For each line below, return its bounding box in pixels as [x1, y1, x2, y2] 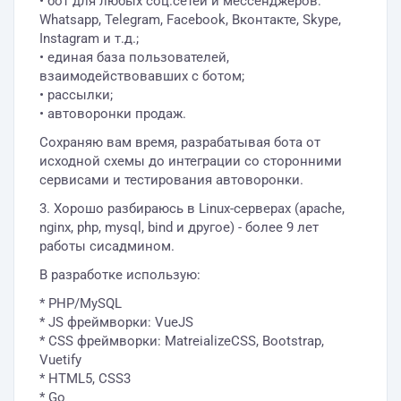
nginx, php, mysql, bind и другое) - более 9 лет [39, 219, 319, 235]
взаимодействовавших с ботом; [39, 68, 244, 84]
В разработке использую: [39, 267, 200, 283]
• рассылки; [39, 87, 113, 103]
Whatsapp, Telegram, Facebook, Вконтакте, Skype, [39, 12, 341, 28]
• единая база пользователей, [39, 49, 229, 65]
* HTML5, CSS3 [39, 371, 131, 387]
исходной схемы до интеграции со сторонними [39, 153, 342, 169]
